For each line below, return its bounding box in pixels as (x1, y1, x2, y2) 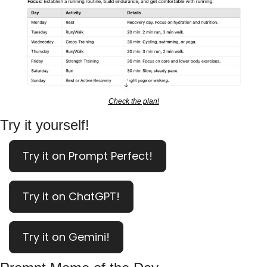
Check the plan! (108, 97, 159, 106)
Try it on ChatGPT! (23, 189, 120, 204)
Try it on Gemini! (23, 229, 110, 245)
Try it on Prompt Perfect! (23, 148, 153, 164)
